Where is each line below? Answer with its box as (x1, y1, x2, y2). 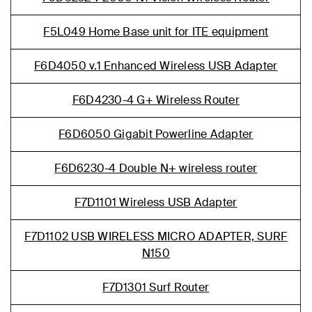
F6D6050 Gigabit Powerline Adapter (58, 127, 253, 141)
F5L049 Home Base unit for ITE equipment (43, 24, 269, 39)
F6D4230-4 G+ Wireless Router (72, 93, 240, 107)
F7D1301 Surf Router (102, 280, 210, 295)
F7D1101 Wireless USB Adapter (75, 195, 237, 210)
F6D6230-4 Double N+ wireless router (54, 161, 258, 175)
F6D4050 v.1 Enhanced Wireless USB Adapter (34, 58, 278, 73)
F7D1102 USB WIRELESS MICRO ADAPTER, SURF (24, 229, 288, 244)
